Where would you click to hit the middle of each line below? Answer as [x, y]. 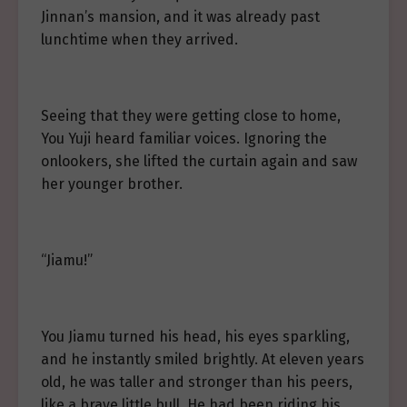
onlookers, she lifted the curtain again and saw [199, 162]
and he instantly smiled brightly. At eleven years [203, 360]
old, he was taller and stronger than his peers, [197, 382]
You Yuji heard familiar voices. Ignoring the [184, 139]
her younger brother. [112, 184]
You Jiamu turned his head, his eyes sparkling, [195, 337]
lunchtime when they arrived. [139, 40]
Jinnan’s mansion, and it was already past [180, 17]
